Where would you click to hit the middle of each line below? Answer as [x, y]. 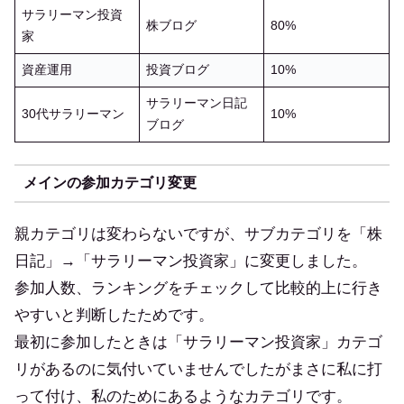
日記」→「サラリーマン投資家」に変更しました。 [191, 261]
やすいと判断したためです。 [114, 315]
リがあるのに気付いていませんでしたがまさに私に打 [198, 369]
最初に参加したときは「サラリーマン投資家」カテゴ [198, 342]
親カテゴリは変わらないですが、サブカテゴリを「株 [198, 234]
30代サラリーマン [73, 114]
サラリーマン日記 [196, 103]
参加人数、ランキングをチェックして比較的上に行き [198, 288]
